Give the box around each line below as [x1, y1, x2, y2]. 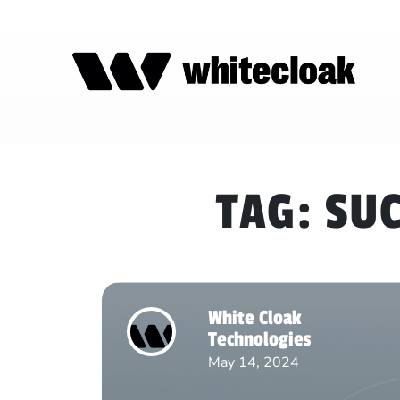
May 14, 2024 [207, 353, 299, 372]
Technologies [207, 328, 311, 351]
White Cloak [207, 306, 302, 329]
